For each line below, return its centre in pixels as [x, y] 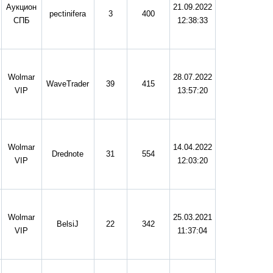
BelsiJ [68, 224]
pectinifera [68, 14]
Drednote [68, 154]
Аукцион [21, 7]
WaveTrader [68, 84]
